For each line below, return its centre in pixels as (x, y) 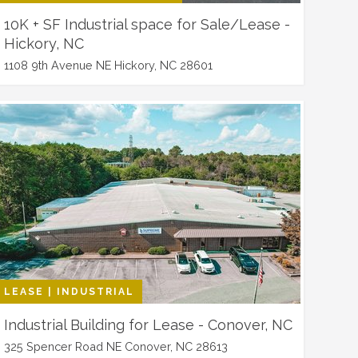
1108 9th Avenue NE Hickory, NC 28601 (108, 65)
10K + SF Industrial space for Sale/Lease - (147, 24)
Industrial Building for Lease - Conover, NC (148, 325)
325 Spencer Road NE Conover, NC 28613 (115, 346)
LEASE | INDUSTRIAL (69, 292)
